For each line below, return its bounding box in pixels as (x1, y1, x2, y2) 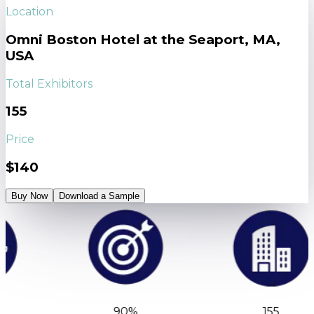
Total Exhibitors (6, 76, 93, 90)
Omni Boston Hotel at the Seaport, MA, (6, 32, 280, 48)
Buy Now (11, 190, 48, 201)
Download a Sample (59, 190, 139, 201)
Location (6, 5, 53, 19)
